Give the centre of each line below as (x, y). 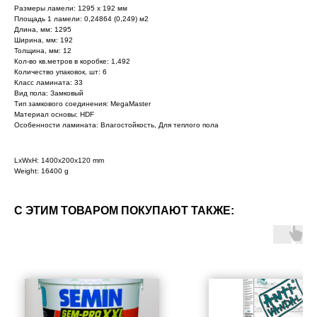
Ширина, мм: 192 (44, 40)
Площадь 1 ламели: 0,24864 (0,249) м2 (81, 19)
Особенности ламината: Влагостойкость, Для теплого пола (116, 125)
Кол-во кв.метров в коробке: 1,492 (72, 62)
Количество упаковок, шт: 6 (60, 72)
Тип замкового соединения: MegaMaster (82, 104)
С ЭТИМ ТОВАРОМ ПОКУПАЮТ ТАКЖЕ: (124, 211)
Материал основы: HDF (54, 115)
